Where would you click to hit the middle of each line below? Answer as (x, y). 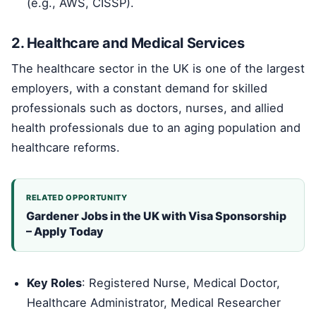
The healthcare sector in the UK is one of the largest (158, 69)
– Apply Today (65, 232)
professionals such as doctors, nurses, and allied (147, 108)
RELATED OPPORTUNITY (77, 198)
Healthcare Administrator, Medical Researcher (154, 303)
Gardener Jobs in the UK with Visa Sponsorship (156, 216)
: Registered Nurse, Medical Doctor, (181, 283)
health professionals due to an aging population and (156, 128)
